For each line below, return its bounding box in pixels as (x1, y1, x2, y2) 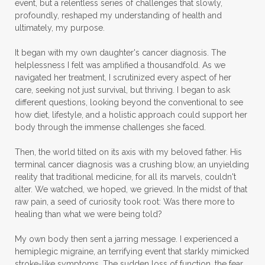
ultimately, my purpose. (15, 22, 105, 33)
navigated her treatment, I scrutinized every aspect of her (15, 72, 231, 82)
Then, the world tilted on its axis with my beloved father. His (15, 147, 242, 157)
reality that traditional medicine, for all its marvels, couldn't (15, 172, 236, 182)
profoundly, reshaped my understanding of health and (15, 10, 222, 20)
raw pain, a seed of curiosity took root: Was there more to (15, 196, 235, 206)
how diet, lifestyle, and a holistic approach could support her (15, 109, 247, 119)
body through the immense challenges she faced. (15, 122, 206, 132)
